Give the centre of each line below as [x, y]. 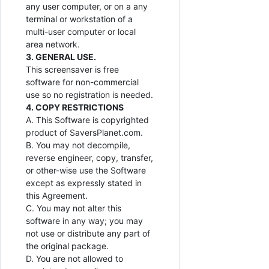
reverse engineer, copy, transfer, [89, 158]
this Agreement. [57, 196]
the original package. [67, 246]
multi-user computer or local [81, 32]
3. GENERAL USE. [61, 57]
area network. [53, 44]
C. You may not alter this [74, 208]
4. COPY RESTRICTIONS [75, 107]
